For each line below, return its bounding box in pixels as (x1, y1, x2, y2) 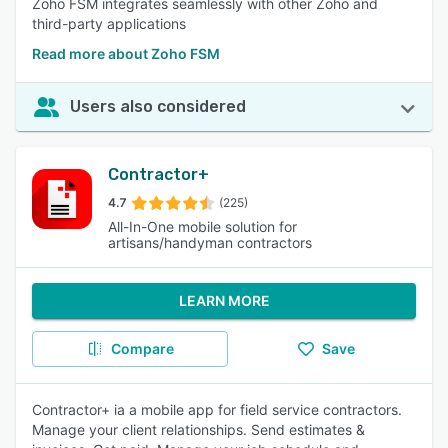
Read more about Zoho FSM (32, 45, 220, 62)
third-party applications (32, 15, 186, 32)
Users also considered (70, 97, 246, 116)
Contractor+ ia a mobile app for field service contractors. (32, 401, 402, 418)
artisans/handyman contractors (108, 234, 312, 251)
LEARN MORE (178, 292, 270, 309)
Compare (110, 340, 174, 357)
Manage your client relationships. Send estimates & (32, 421, 365, 438)
